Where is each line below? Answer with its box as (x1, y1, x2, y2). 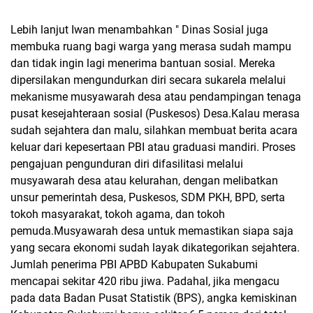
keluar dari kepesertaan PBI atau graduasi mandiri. (10, 140, 259, 154)
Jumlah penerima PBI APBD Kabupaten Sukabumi (10, 257, 258, 271)
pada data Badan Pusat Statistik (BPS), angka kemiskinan (10, 291, 297, 305)
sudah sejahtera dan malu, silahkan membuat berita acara (10, 123, 298, 137)
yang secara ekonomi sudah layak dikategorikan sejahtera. (10, 240, 300, 254)
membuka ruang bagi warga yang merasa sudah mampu (10, 39, 291, 53)
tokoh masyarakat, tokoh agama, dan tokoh (10, 207, 225, 221)
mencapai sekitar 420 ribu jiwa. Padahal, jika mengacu (10, 274, 279, 288)
